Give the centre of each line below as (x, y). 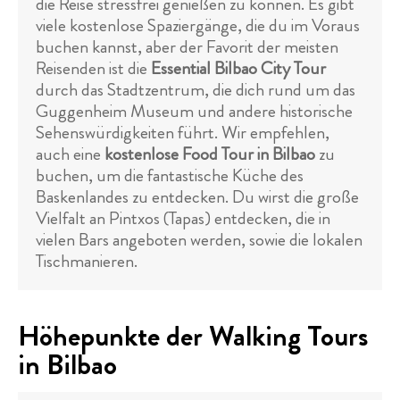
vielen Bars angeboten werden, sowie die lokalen (199, 240)
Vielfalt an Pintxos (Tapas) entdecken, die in (183, 218)
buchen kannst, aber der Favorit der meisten (187, 47)
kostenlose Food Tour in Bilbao (210, 154)
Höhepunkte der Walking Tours (193, 336)
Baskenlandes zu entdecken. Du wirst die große (197, 197)
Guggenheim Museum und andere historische (194, 111)
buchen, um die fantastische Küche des (170, 175)
